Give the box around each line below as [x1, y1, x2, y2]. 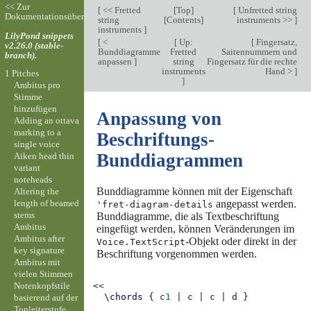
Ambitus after [13, 233, 65, 244]
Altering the [13, 185, 59, 196]
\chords [104, 292, 144, 303]
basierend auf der [13, 292, 78, 303]
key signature [13, 244, 65, 255]
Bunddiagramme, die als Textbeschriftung [96, 210, 279, 222]
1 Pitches [4, 67, 39, 78]
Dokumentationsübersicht [4, 11, 102, 22]
